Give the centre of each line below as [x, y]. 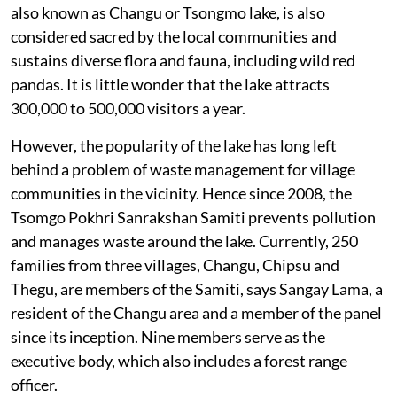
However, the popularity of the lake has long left [174, 145]
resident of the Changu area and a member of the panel [196, 312]
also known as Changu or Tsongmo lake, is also [168, 12]
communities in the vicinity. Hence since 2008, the [181, 193]
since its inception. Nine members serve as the [168, 336]
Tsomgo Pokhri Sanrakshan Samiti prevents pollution [193, 217]
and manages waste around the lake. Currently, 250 [184, 241]
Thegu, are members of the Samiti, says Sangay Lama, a [197, 288]
